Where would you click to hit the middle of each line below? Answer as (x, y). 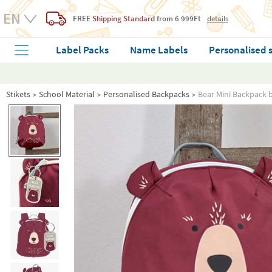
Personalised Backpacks (146, 94)
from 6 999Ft (178, 18)
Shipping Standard (124, 18)
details (218, 19)
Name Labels (159, 50)
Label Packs (83, 50)
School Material (67, 94)
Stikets (18, 94)
